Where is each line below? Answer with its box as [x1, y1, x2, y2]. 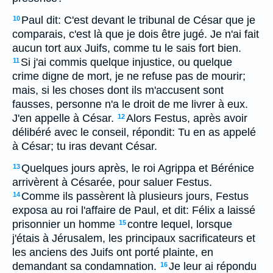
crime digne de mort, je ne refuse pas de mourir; [12, 70, 246, 82]
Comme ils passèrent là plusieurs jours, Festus [21, 190, 249, 202]
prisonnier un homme [12, 218, 115, 230]
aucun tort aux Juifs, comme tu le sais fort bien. [12, 42, 241, 54]
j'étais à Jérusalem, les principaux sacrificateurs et [12, 232, 255, 244]
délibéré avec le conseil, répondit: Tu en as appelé [12, 126, 256, 138]
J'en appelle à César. [12, 112, 114, 124]
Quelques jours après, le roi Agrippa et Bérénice [21, 162, 254, 174]
